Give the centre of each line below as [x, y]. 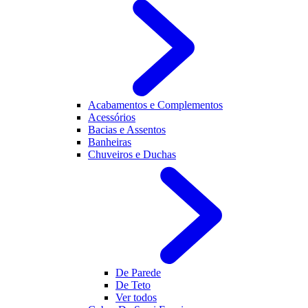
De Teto [133, 285]
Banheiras [110, 142]
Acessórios [112, 117]
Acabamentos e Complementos [155, 105]
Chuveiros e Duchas [132, 154]
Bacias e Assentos [127, 130]
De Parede [138, 273]
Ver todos [136, 297]
